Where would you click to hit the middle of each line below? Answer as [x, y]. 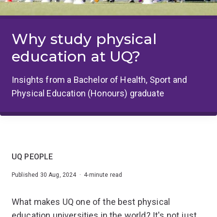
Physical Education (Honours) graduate [88, 93]
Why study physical [84, 39]
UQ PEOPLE [32, 156]
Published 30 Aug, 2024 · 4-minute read [67, 175]
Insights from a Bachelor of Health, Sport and [100, 79]
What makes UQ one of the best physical [91, 201]
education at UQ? [76, 56]
